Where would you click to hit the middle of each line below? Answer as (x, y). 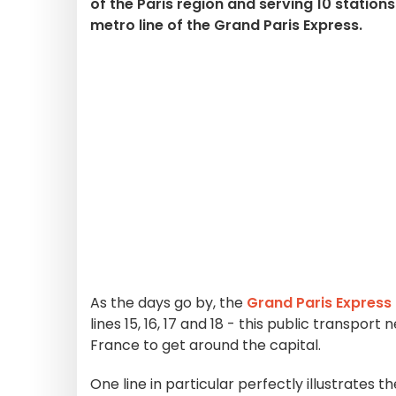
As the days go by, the (168, 303)
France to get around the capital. (206, 345)
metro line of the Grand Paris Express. (226, 25)
